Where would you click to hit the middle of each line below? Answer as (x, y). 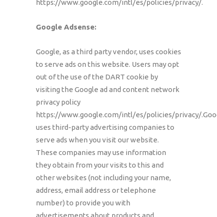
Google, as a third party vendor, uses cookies (108, 52)
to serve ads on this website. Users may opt (108, 64)
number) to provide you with (83, 203)
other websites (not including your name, (103, 178)
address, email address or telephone (96, 190)
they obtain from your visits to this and (100, 165)
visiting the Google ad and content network (108, 89)
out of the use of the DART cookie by (97, 77)
